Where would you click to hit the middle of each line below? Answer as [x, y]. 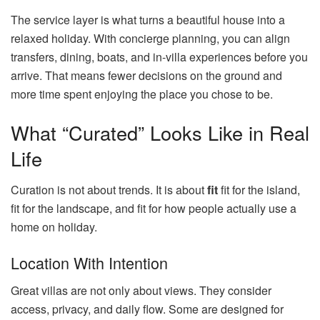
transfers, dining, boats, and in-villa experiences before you [159, 57]
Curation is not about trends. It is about [109, 190]
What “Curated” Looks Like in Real [160, 132]
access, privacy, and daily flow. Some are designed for [147, 309]
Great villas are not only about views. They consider [141, 290]
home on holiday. [54, 227]
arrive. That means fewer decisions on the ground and [146, 76]
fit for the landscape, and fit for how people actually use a [154, 209]
